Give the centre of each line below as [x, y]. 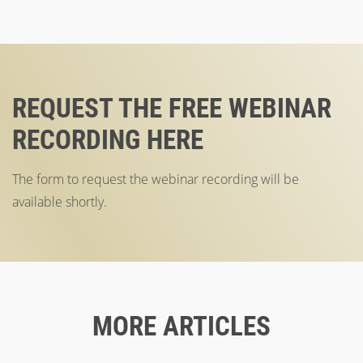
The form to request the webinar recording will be [156, 179]
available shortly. [60, 202]
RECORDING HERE [108, 140]
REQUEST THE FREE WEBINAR [172, 108]
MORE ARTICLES [181, 326]
